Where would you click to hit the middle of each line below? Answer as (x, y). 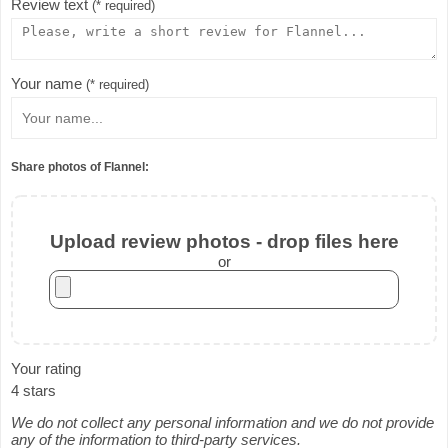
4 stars (33, 390)
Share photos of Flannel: (80, 166)
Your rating (46, 368)
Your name (48, 84)
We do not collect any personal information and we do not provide (222, 422)
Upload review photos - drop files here (224, 241)
